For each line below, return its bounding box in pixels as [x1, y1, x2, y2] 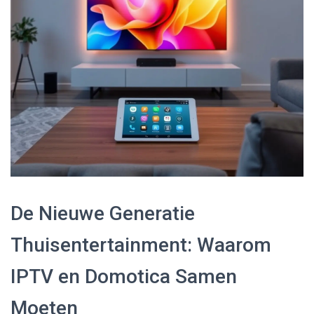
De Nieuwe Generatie [11, 201, 195, 225]
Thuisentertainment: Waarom [11, 233, 271, 257]
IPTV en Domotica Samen [11, 264, 237, 288]
